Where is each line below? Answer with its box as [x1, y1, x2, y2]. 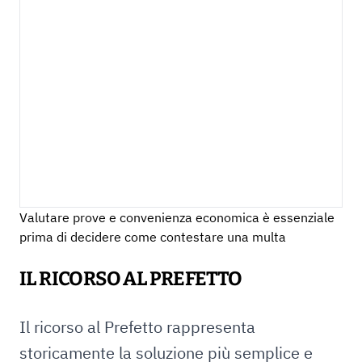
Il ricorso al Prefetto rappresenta [19, 316, 255, 338]
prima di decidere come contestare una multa [19, 229, 286, 245]
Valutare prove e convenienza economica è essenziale [19, 209, 335, 225]
